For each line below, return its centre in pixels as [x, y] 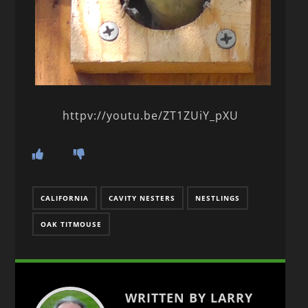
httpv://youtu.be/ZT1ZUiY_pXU [150, 115]
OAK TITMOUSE [71, 224]
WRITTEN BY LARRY [189, 297]
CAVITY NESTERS [142, 198]
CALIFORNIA [65, 198]
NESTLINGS [218, 198]
